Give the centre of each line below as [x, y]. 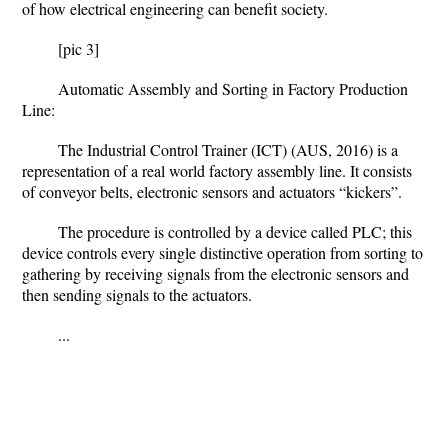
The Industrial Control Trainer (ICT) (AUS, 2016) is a [228, 149]
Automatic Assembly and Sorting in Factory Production [233, 88]
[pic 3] [78, 48]
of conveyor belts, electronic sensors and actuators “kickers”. [212, 191]
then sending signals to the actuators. [137, 294]
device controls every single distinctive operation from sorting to [222, 252]
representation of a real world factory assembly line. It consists [217, 170]
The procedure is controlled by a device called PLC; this [235, 231]
